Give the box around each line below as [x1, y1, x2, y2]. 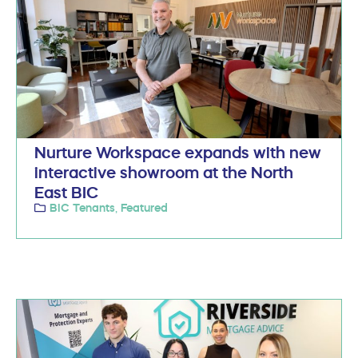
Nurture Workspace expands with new [34, 142, 321, 163]
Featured [121, 200, 168, 215]
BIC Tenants [50, 200, 115, 215]
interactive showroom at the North [34, 162, 293, 183]
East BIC [34, 182, 98, 203]
